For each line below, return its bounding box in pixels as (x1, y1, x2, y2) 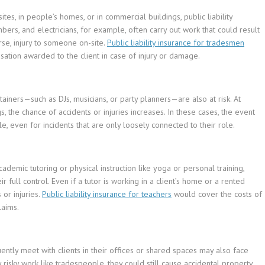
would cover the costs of (172, 189, 262, 199)
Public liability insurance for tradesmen (107, 37, 244, 48)
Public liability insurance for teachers (42, 189, 172, 199)
